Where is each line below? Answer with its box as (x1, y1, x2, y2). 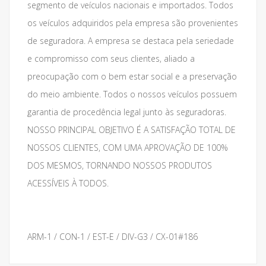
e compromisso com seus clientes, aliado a (27, 53, 195, 64)
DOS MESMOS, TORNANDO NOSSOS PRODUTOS (27, 160, 212, 171)
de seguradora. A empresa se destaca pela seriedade (27, 35, 234, 46)
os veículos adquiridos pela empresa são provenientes (27, 17, 238, 28)
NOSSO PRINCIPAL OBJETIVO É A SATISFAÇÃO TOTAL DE (27, 124, 236, 135)
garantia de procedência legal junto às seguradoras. (27, 106, 226, 118)
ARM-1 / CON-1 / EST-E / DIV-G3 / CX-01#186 (27, 231, 198, 242)
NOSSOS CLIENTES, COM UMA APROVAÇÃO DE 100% (27, 142, 228, 153)
